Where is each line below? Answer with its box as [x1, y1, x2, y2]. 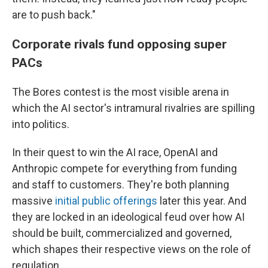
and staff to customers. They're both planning [12, 178, 229, 191]
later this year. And [157, 194, 246, 208]
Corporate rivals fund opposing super [12, 36, 227, 52]
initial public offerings [55, 194, 157, 208]
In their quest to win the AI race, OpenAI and [12, 146, 218, 159]
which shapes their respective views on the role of [12, 243, 251, 256]
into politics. [12, 118, 69, 131]
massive [12, 194, 55, 208]
